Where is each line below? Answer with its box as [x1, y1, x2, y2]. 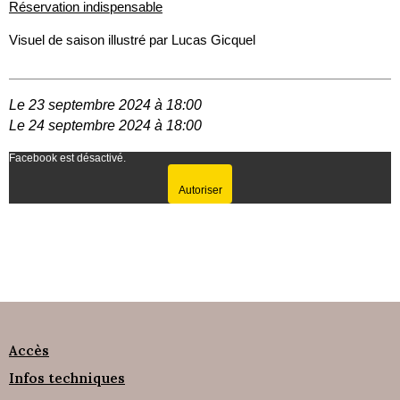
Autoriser [178, 184, 222, 197]
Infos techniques [9, 370, 125, 387]
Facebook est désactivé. [9, 152, 126, 165]
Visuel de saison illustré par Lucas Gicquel [9, 31, 255, 47]
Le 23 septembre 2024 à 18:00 [9, 97, 202, 112]
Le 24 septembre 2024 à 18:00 [9, 118, 202, 134]
